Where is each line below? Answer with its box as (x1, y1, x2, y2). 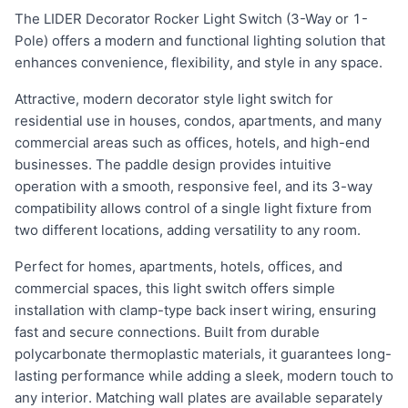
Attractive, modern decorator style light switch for (15, 90, 333, 107)
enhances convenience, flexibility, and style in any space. (15, 54, 382, 71)
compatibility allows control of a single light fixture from (15, 199, 372, 217)
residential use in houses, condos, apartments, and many (15, 112, 382, 129)
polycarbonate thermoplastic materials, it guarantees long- (15, 345, 392, 362)
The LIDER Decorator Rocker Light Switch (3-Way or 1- (15, 10, 368, 27)
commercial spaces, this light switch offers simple (15, 280, 335, 297)
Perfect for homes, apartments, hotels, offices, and (15, 258, 342, 275)
